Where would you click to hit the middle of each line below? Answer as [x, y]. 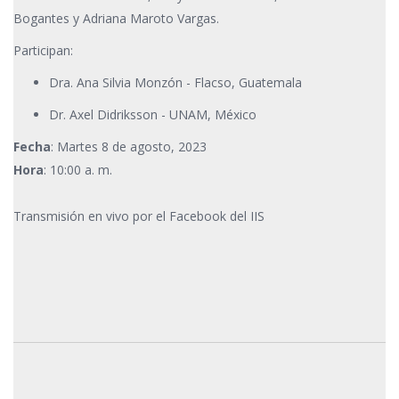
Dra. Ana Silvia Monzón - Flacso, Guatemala [175, 82]
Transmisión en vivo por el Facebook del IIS [139, 216]
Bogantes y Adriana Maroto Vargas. [116, 18]
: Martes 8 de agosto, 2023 [129, 147]
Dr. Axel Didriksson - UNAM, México [153, 114]
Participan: [43, 50]
